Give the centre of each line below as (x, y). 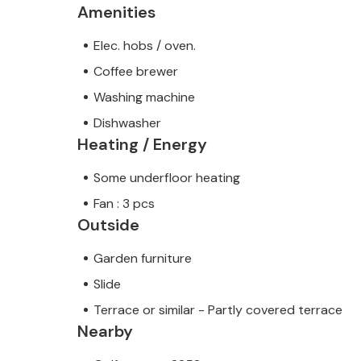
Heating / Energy (142, 144)
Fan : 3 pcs (124, 203)
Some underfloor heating (167, 177)
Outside (108, 224)
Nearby (105, 331)
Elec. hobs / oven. (145, 45)
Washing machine (144, 97)
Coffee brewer (136, 71)
